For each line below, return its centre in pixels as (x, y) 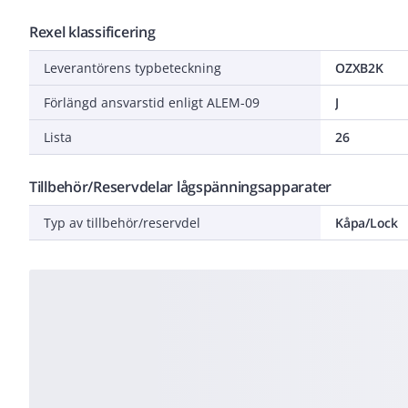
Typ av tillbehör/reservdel (122, 222)
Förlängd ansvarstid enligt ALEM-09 (152, 102)
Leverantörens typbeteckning (133, 67)
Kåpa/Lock (367, 222)
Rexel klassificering (92, 31)
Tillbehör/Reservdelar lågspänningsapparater (180, 186)
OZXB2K (359, 67)
